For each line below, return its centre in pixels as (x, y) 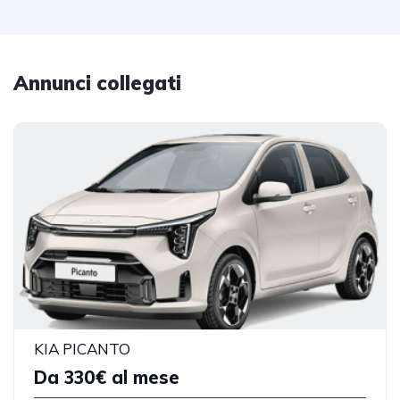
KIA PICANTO (82, 349)
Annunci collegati (97, 83)
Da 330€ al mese (107, 378)
